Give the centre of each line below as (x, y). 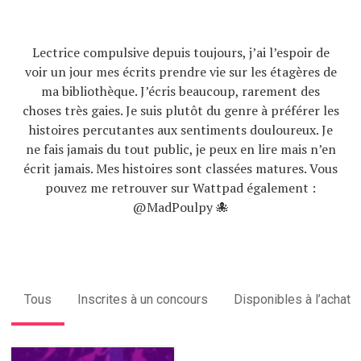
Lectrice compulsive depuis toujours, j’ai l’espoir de (180, 52)
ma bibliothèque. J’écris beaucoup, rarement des (180, 91)
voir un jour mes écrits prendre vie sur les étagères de (180, 71)
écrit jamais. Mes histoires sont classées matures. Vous (180, 168)
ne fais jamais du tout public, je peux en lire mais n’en (180, 149)
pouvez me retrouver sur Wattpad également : (180, 187)
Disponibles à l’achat (292, 299)
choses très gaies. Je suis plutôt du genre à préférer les (180, 110)
